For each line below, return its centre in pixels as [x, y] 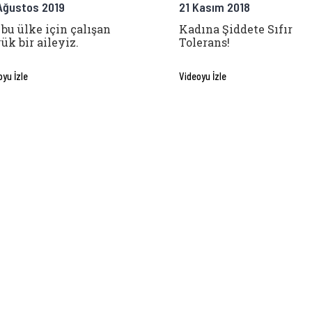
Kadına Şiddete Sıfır [236, 29]
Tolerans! [204, 42]
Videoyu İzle [203, 77]
